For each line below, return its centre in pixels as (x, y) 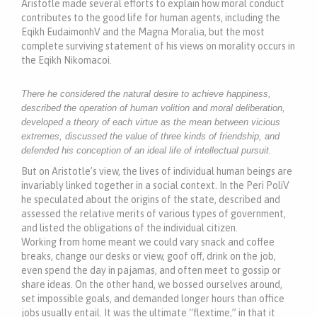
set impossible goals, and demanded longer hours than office (153, 298)
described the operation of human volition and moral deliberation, (153, 108)
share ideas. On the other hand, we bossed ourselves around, (152, 284)
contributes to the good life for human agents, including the (151, 18)
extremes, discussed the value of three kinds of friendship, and (150, 136)
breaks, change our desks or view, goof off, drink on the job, (149, 256)
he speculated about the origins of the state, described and (151, 199)
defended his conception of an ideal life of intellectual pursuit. (146, 150)
